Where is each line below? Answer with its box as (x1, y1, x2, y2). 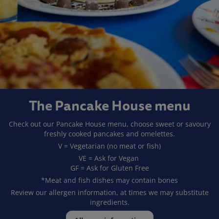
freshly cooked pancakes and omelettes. (44, 129, 175, 138)
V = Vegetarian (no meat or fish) (58, 141, 161, 151)
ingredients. (89, 197, 130, 207)
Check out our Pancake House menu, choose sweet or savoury (8, 119, 211, 129)
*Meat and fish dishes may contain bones (41, 175, 178, 185)
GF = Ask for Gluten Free (70, 163, 149, 173)
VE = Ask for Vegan (78, 153, 141, 163)
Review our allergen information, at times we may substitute (10, 187, 209, 197)
